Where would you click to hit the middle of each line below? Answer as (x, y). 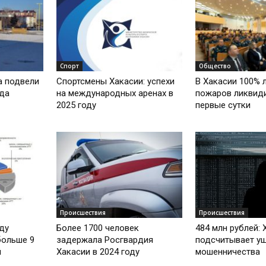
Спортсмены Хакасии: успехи (116, 81)
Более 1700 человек (98, 228)
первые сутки (223, 105)
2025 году (77, 105)
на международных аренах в (115, 93)
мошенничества (227, 252)
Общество (215, 66)
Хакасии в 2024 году (98, 252)
